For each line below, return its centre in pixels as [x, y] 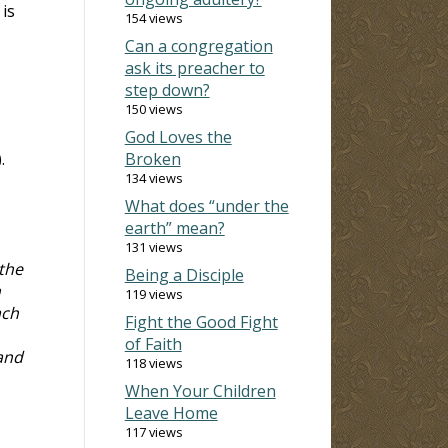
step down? [167, 89]
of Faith [153, 343]
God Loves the [178, 136]
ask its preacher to [194, 67]
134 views [153, 177]
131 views [153, 246]
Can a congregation [198, 45]
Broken [152, 158]
